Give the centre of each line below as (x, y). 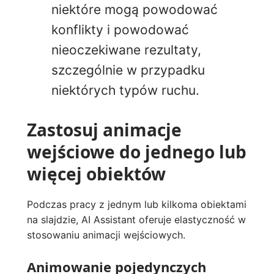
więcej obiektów (96, 173)
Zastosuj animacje (104, 129)
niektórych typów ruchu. (125, 90)
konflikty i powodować (120, 29)
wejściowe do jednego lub (137, 151)
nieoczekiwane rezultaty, (126, 50)
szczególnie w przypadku (128, 70)
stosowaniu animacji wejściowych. (106, 235)
